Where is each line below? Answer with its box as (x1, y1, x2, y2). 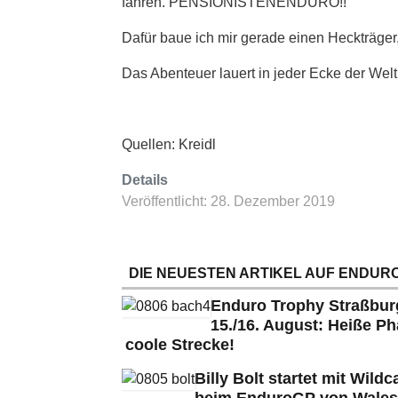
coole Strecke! (125, 335, 235, 354)
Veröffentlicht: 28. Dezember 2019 (122, 193, 335, 209)
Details (122, 171, 168, 187)
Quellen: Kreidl (122, 136, 216, 152)
